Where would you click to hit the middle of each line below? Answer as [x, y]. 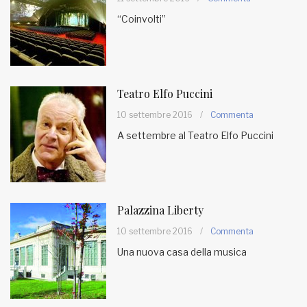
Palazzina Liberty [160, 210]
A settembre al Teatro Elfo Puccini [195, 135]
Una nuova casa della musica [182, 252]
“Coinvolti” [142, 19]
